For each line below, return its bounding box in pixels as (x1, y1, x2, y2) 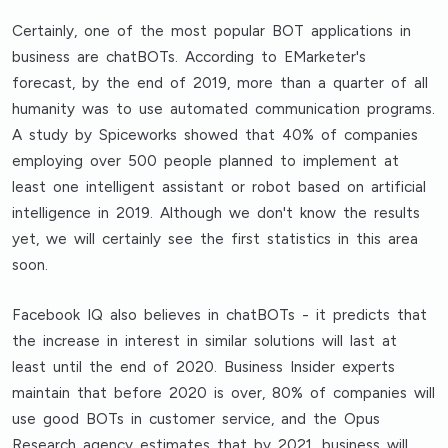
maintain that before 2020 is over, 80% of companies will (12, 384, 436, 402)
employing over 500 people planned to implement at (12, 152, 400, 170)
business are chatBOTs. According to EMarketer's (12, 48, 367, 66)
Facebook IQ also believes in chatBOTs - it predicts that (12, 306, 428, 324)
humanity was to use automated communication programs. (12, 100, 436, 118)
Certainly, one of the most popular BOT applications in (12, 22, 412, 40)
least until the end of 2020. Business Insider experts (12, 358, 396, 376)
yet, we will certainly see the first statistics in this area (12, 230, 419, 248)
